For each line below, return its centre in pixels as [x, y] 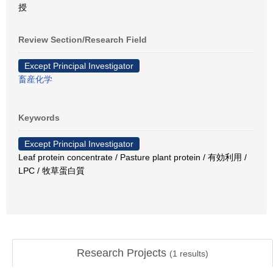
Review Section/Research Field [83, 40]
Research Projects [123, 253]
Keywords [39, 118]
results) [193, 253]
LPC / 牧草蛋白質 [51, 171]
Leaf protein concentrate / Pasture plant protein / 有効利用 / [133, 157]
